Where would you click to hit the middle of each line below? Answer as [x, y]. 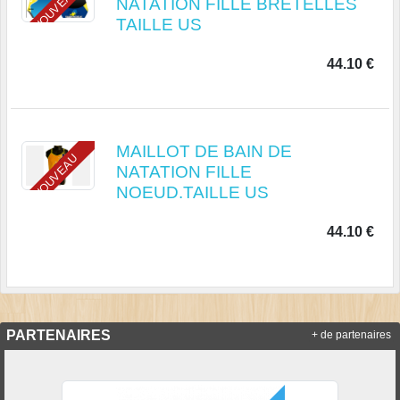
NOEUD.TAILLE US [192, 192]
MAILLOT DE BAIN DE [204, 151]
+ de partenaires [351, 334]
